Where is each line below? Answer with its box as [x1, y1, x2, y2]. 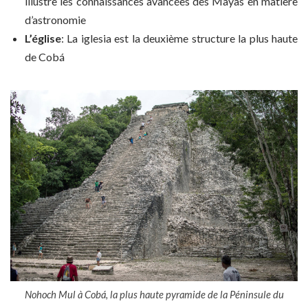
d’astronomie [25, 12, 86, 26]
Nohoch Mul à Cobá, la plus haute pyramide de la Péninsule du [24, 288, 284, 301]
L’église [25, 31, 61, 45]
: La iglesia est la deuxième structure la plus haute [61, 31, 298, 45]
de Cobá [25, 49, 65, 63]
